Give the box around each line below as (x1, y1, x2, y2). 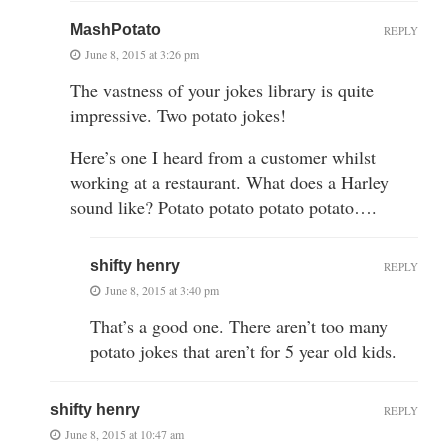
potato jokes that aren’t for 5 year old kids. (90, 338, 397, 363)
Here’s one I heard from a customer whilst (70, 144, 376, 169)
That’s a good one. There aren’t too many (90, 313, 388, 338)
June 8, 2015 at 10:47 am (65, 425, 184, 442)
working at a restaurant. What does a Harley (70, 169, 389, 194)
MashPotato (70, 20, 161, 38)
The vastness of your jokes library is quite (70, 77, 374, 102)
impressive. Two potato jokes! (70, 102, 286, 127)
